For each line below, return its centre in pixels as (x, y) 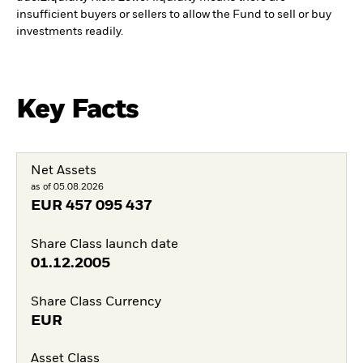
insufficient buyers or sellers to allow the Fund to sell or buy (174, 15)
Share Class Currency (96, 302)
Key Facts (78, 110)
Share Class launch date (104, 244)
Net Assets (63, 171)
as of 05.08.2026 (67, 187)
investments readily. (70, 32)
